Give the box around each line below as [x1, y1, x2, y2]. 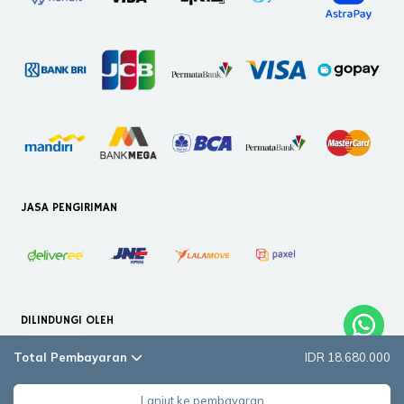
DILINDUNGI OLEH [21, 313, 115, 329]
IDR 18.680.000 [305, 350, 390, 364]
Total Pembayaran [14, 350, 131, 364]
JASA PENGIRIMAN [21, 199, 118, 216]
